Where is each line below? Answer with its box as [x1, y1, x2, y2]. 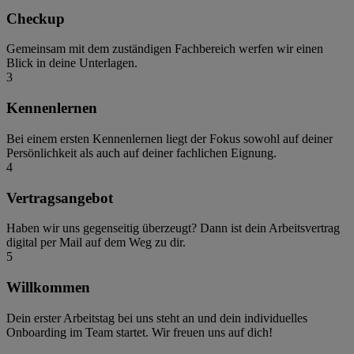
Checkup [6, 9, 65, 27]
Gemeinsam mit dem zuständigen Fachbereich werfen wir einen [6, 42, 323, 56]
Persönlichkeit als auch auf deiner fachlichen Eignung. [6, 145, 277, 160]
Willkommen [6, 279, 90, 296]
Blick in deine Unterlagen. [6, 56, 137, 70]
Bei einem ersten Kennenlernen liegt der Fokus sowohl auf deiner [6, 131, 333, 145]
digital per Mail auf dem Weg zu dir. [6, 235, 186, 250]
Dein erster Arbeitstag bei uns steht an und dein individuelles [6, 311, 307, 325]
